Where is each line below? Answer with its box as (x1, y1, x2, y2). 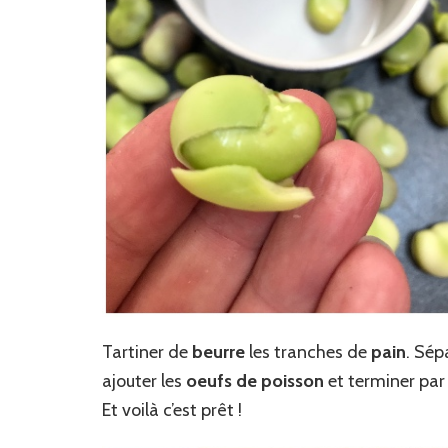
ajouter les (102, 369, 186, 392)
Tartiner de (102, 340, 192, 363)
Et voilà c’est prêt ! (102, 398, 242, 421)
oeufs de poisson (186, 369, 324, 392)
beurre (192, 340, 245, 363)
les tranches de (245, 340, 371, 363)
